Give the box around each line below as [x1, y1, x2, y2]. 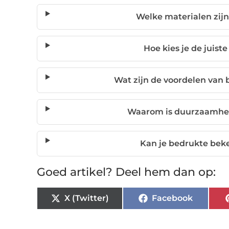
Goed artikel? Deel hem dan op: [37, 165, 216, 179]
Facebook [152, 193, 193, 203]
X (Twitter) [64, 193, 109, 203]
